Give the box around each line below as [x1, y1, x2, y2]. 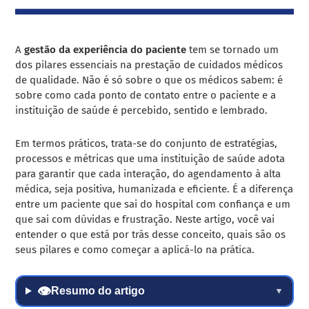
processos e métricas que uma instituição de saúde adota [15, 152, 286, 165]
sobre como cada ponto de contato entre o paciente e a [15, 88, 277, 101]
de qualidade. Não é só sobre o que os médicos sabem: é [15, 73, 283, 86]
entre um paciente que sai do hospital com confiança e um [15, 197, 291, 210]
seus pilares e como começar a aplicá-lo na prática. [15, 243, 255, 256]
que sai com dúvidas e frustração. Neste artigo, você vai [15, 212, 275, 226]
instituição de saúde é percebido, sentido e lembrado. [15, 103, 268, 117]
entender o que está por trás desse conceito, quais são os [15, 228, 286, 241]
